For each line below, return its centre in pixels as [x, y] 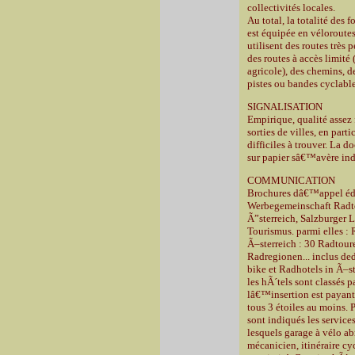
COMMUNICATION [291, 180]
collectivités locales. [291, 8]
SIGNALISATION [285, 107]
